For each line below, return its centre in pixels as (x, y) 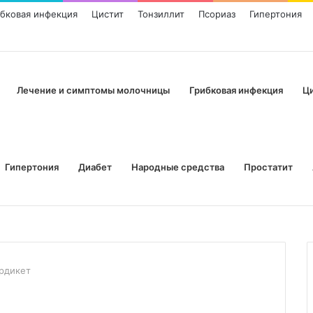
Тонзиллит (161, 14)
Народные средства (178, 167)
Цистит (108, 14)
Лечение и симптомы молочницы (93, 90)
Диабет (95, 167)
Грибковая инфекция (236, 90)
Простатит (268, 167)
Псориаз (217, 14)
